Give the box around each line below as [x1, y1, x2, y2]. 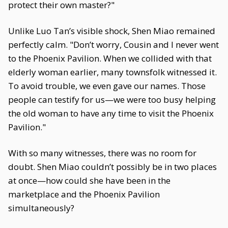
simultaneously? [8, 202, 74, 214]
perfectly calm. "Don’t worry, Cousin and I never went [8, 39, 219, 50]
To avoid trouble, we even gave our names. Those [8, 80, 206, 92]
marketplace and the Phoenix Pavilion [8, 188, 160, 200]
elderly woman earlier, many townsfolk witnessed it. [8, 66, 217, 78]
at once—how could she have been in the [8, 175, 170, 186]
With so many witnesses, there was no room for [8, 147, 196, 159]
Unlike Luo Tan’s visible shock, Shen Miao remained [8, 25, 215, 37]
